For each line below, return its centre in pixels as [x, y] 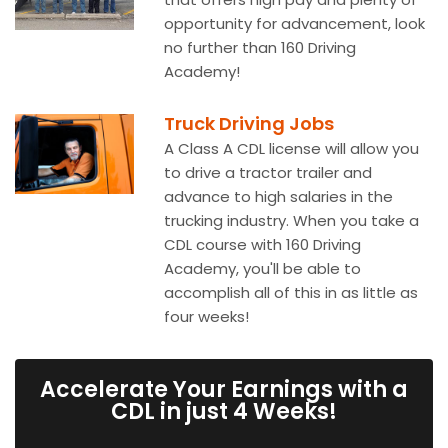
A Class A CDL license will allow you [292, 148]
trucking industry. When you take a [292, 220]
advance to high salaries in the [279, 196]
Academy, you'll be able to [263, 268]
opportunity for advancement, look [295, 23]
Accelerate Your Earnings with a [224, 389]
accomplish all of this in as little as [291, 292]
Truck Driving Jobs [249, 123]
